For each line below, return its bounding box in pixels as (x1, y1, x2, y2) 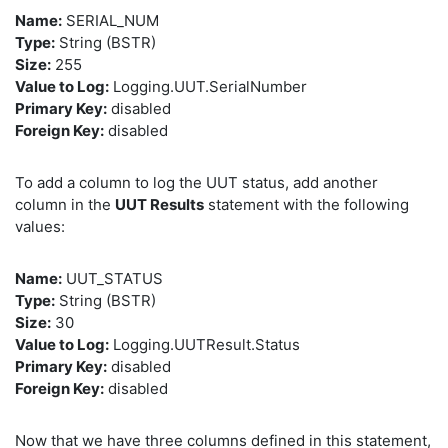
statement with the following (204, 194, 409, 214)
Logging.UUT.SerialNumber (109, 76, 307, 96)
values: (15, 216, 65, 236)
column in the (15, 194, 115, 214)
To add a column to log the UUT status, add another (15, 172, 378, 192)
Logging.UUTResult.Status (109, 334, 300, 354)
